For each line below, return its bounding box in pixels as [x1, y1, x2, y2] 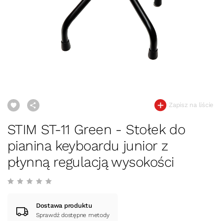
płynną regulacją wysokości [7, 154, 174, 170]
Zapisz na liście [167, 101, 214, 109]
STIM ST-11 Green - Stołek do [7, 121, 185, 138]
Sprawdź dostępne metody [36, 212, 110, 219]
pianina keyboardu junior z [7, 138, 168, 154]
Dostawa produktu [36, 202, 92, 209]
